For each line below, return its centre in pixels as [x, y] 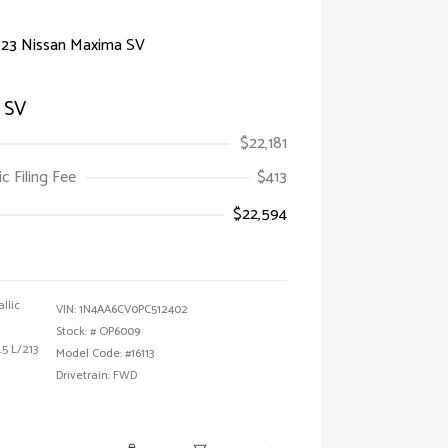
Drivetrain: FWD [96, 375]
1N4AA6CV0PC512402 [133, 309]
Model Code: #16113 [105, 353]
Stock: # [76, 331]
